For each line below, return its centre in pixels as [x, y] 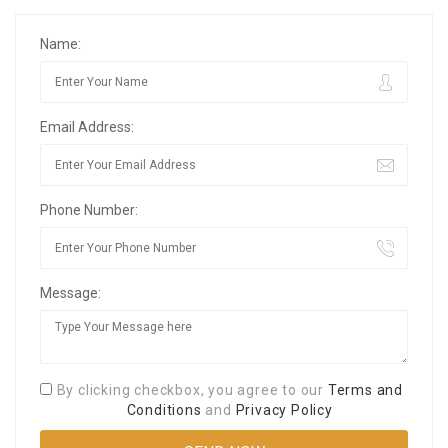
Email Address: [87, 127]
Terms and [365, 390]
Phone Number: [89, 210]
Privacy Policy [284, 410]
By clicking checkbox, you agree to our [192, 390]
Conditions [164, 410]
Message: [70, 293]
